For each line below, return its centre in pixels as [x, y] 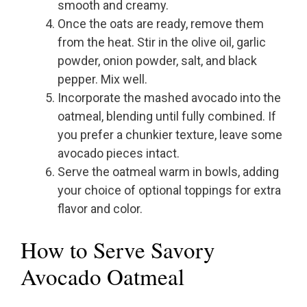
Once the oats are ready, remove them [161, 24]
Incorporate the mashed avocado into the [169, 98]
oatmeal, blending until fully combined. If [167, 116]
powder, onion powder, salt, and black [157, 61]
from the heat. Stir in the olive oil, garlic [162, 42]
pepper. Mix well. [102, 79]
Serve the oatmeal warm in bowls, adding [168, 172]
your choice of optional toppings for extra [169, 191]
